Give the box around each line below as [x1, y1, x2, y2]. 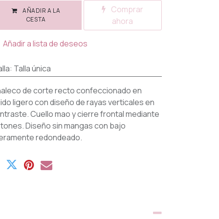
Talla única [13, 63, 51, 74]
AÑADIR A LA [21, 6, 61, 15]
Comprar [109, 4, 144, 15]
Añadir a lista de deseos [3, 38, 88, 49]
